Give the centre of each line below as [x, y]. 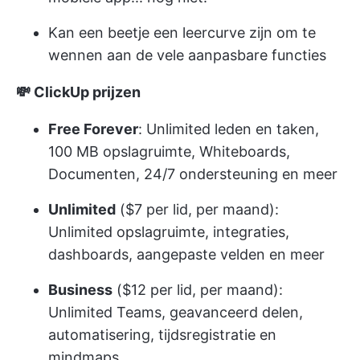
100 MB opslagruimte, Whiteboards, [169, 152]
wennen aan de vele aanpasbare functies [187, 55]
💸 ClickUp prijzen [78, 92]
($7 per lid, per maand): [197, 210]
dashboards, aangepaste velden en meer [186, 255]
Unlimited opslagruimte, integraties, [169, 232]
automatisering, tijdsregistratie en [162, 335]
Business [80, 290]
